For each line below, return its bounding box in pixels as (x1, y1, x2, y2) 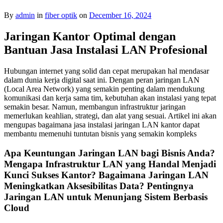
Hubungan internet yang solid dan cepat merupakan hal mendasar (4, 67, 209, 76)
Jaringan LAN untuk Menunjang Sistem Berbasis (4, 191, 208, 202)
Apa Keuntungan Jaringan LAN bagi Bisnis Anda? (4, 147, 215, 158)
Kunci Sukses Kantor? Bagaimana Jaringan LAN (4, 169, 209, 180)
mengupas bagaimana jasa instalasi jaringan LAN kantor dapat (4, 120, 200, 129)
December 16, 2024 (89, 11, 151, 20)
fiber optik (45, 11, 77, 20)
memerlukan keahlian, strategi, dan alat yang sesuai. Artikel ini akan (4, 111, 217, 120)
